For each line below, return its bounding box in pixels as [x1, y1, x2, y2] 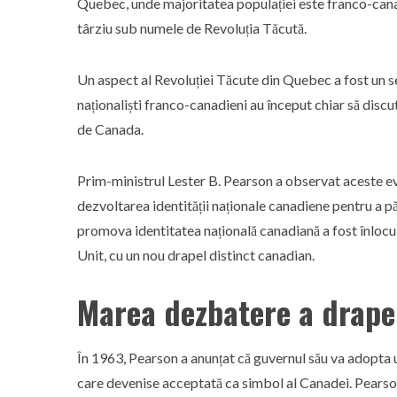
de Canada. [77, 121, 144, 137]
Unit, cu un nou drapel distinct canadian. [77, 246, 315, 263]
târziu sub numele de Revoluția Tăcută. [77, 19, 307, 36]
